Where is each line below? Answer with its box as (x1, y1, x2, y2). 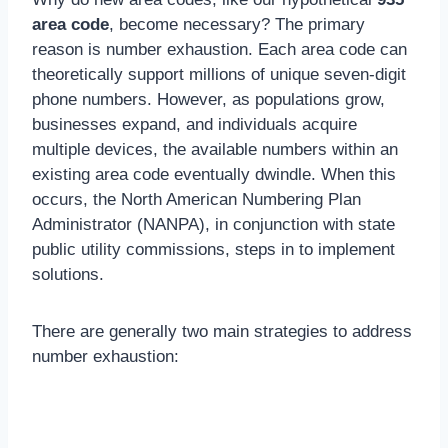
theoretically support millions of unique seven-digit (32, 64, 406, 84)
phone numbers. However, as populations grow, (32, 89, 385, 109)
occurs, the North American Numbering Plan (32, 189, 361, 209)
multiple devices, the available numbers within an (32, 139, 398, 159)
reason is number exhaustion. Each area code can (32, 39, 407, 59)
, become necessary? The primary (109, 14, 365, 34)
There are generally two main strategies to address (32, 321, 412, 341)
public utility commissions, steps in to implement (32, 239, 395, 259)
